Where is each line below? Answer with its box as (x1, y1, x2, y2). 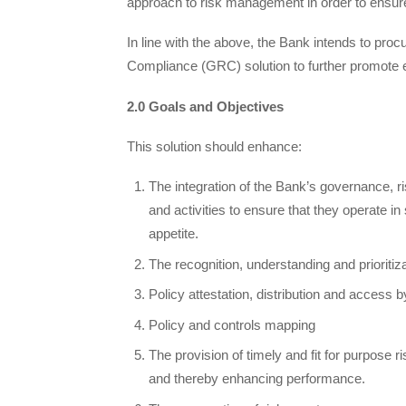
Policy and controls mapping (149, 316, 315, 333)
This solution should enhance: (127, 138, 302, 154)
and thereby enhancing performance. (149, 371, 365, 387)
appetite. (149, 226, 198, 242)
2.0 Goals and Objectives (127, 98, 284, 114)
